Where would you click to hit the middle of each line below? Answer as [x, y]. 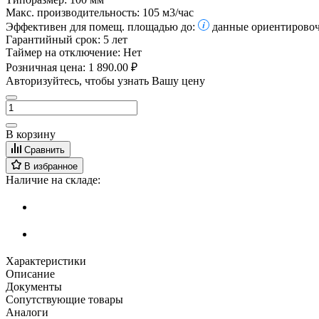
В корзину [31, 135]
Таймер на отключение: [63, 53]
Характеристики [46, 261]
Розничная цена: [47, 68]
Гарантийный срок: [53, 40]
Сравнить [45, 150]
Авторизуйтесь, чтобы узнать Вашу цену [105, 81]
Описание [30, 273]
